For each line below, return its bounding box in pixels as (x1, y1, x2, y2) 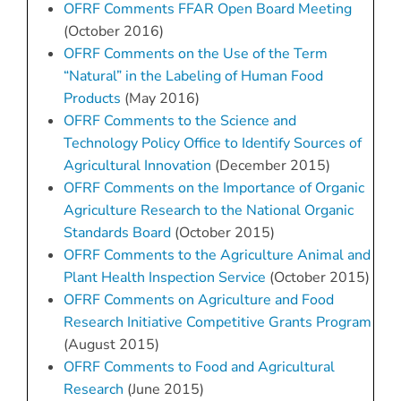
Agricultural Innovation (63, 156, 211, 176)
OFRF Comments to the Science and (63, 111, 296, 132)
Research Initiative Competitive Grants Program (63, 312, 371, 333)
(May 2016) (120, 89, 200, 109)
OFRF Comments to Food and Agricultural (63, 357, 335, 378)
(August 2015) (63, 335, 159, 355)
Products (63, 89, 121, 109)
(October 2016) (63, 21, 164, 42)
